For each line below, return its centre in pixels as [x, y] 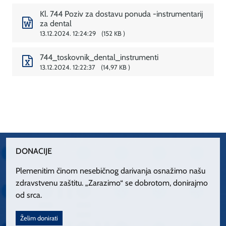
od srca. [29, 195]
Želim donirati [39, 218]
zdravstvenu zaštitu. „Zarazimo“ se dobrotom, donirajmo [112, 183]
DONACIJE [34, 151]
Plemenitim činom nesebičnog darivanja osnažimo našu [111, 171]
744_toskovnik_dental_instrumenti [99, 58]
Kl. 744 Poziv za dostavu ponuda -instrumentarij [121, 14]
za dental [55, 24]
